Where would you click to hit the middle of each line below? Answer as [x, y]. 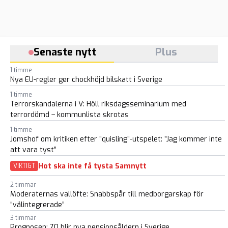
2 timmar [23, 185]
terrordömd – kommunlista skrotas [69, 115]
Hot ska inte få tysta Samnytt [92, 166]
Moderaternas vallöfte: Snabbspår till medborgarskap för [107, 194]
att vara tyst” [33, 150]
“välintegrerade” [37, 205]
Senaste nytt [65, 52]
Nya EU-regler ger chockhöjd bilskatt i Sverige [86, 80]
